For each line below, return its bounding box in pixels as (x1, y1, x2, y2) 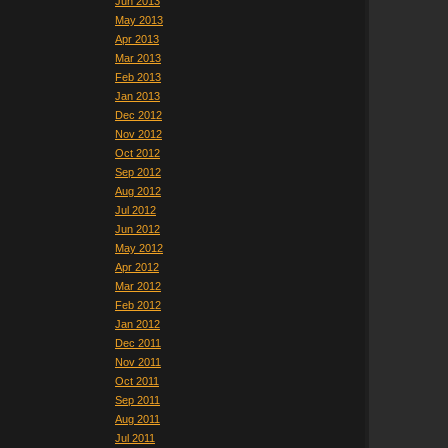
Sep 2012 (115, 166, 161, 178)
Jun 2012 (115, 223, 160, 235)
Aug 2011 (115, 413, 160, 425)
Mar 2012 (115, 280, 161, 292)
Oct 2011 (115, 375, 159, 387)
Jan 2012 (115, 318, 160, 330)
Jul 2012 (115, 204, 156, 216)
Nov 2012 (115, 128, 162, 140)
